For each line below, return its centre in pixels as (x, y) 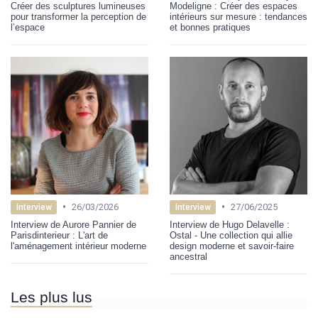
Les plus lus (51, 297)
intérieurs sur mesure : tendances (238, 17)
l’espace (28, 28)
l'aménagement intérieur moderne (78, 246)
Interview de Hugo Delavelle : (230, 225)
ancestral (188, 257)
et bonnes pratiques (210, 28)
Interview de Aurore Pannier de (73, 225)
